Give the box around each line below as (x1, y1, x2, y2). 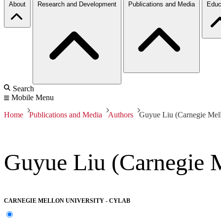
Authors (108, 110, 133, 119)
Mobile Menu (11, 93, 54, 102)
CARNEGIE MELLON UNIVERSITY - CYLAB (4, 197, 130, 205)
